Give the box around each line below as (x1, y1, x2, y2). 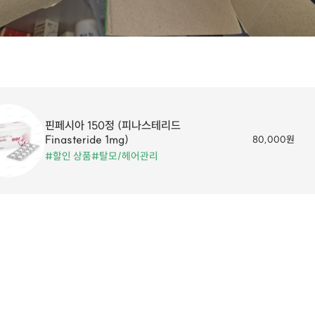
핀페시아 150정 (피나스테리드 (45, 118, 181, 132)
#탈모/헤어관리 (91, 150, 158, 162)
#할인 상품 (45, 150, 91, 162)
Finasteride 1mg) (45, 132, 129, 146)
